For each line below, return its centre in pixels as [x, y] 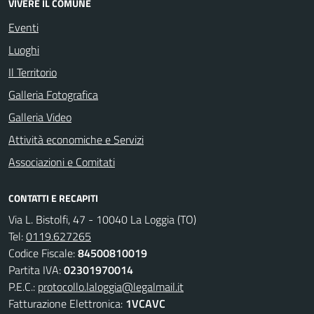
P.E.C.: [23, 287]
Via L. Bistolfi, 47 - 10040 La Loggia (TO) [102, 219]
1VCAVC [145, 303]
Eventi [23, 27]
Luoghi [24, 50]
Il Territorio [33, 72]
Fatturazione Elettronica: [67, 303]
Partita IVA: [36, 270]
